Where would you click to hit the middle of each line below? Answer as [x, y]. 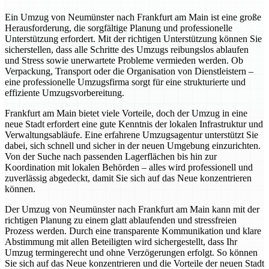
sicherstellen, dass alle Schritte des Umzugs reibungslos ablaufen [127, 50]
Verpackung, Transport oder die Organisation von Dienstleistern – [129, 71]
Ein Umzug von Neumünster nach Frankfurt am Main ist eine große [133, 17]
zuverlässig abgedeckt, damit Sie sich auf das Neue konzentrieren [128, 178]
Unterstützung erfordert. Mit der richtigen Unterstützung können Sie [133, 39]
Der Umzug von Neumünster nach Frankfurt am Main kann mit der [132, 210]
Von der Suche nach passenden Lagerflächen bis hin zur [111, 157]
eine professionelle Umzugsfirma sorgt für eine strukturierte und [125, 82]
